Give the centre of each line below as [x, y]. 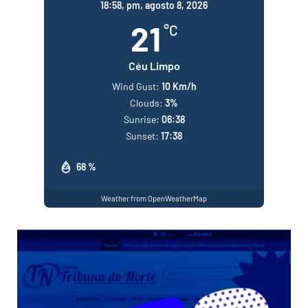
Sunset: [142, 136]
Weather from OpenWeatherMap [154, 198]
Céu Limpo [154, 66]
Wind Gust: [135, 87]
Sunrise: [141, 120]
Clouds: [146, 103]
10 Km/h [179, 87]
